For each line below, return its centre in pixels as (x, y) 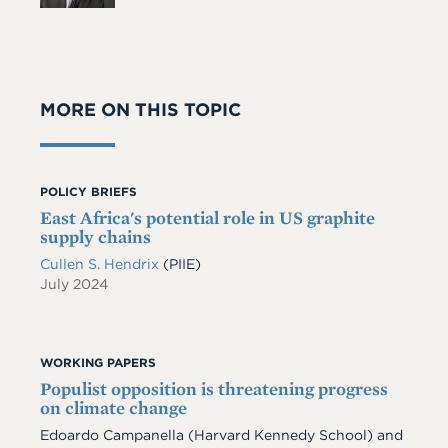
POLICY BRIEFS (88, 191)
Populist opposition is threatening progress (214, 388)
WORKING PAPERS (98, 362)
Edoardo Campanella (112, 435)
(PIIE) (182, 264)
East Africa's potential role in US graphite (207, 217)
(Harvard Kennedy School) (278, 435)
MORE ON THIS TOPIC (140, 109)
